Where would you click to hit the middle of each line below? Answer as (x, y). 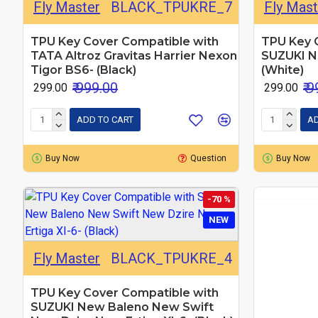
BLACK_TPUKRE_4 (171, 258)
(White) (282, 70)
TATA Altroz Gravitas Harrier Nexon (134, 55)
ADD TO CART (105, 120)
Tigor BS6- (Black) (83, 70)
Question (209, 158)
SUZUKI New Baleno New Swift (122, 307)
